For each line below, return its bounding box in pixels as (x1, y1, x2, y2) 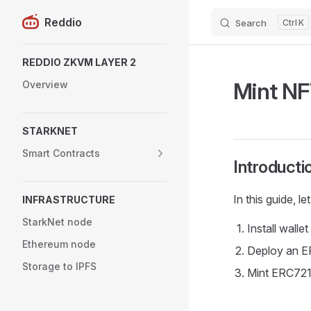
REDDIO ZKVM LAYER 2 (22, 56, 136, 68)
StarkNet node (22, 216, 92, 228)
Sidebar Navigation (22, 46, 117, 60)
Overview (22, 78, 68, 90)
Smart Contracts (22, 147, 100, 159)
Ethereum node (22, 238, 96, 250)
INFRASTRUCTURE (22, 194, 115, 205)
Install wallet (247, 221, 308, 235)
